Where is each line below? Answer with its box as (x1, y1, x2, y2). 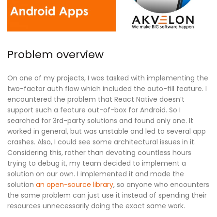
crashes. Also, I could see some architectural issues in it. (7, 137, 196, 147)
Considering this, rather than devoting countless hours (7, 147, 191, 157)
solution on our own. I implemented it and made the (7, 169, 184, 179)
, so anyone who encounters (113, 179, 209, 189)
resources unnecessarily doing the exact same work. (7, 201, 185, 211)
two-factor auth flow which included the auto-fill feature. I (7, 83, 207, 93)
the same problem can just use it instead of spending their (7, 190, 207, 200)
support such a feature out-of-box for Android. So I (7, 105, 181, 115)
